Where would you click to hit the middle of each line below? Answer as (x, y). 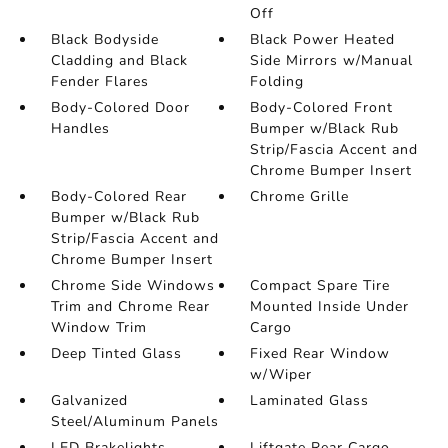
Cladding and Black (119, 60)
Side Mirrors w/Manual (332, 60)
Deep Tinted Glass (116, 353)
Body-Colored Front (322, 107)
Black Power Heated (323, 39)
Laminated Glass (310, 400)
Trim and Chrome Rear (130, 306)
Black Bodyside (104, 39)
